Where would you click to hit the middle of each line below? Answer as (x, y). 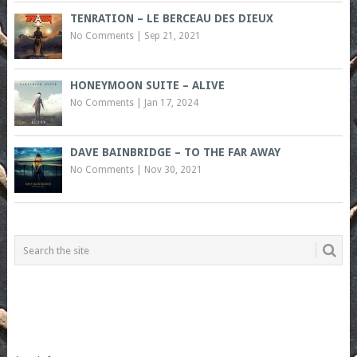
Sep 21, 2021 (172, 36)
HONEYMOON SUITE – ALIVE (147, 86)
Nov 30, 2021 (173, 170)
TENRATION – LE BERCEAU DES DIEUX (171, 19)
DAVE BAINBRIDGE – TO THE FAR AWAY (175, 153)
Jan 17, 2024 (171, 103)
